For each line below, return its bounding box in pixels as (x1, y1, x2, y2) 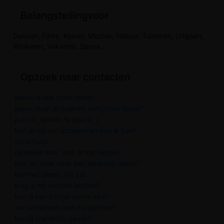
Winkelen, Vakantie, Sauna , (13, 41, 104, 50)
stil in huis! (14, 136, 48, 145)
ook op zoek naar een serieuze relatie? (14, 158, 140, 167)
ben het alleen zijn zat (14, 169, 86, 178)
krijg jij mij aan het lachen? (14, 180, 99, 189)
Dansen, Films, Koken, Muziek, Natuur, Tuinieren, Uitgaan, (13, 31, 203, 40)
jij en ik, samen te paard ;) (14, 114, 98, 123)
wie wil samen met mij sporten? (14, 202, 115, 211)
